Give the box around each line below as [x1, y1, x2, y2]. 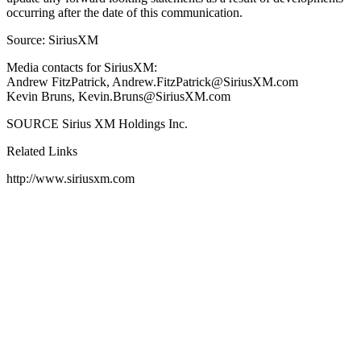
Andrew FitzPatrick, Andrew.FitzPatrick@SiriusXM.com [6, 74, 298, 89]
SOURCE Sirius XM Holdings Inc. [6, 116, 188, 131]
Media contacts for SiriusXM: [6, 60, 157, 74]
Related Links [6, 143, 77, 158]
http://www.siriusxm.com [6, 171, 135, 185]
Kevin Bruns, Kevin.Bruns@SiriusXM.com [6, 89, 230, 103]
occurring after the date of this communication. [6, 5, 243, 19]
